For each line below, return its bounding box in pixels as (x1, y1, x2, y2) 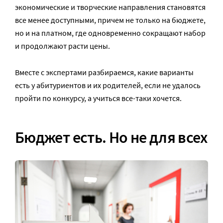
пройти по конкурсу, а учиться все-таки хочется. (15, 93, 182, 103)
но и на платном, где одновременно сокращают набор (15, 27, 206, 38)
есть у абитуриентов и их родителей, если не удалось (15, 80, 201, 90)
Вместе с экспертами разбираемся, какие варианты (15, 67, 194, 77)
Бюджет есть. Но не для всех (15, 127, 208, 148)
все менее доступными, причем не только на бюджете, (15, 14, 206, 25)
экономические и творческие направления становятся (15, 1, 206, 12)
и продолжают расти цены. (15, 40, 110, 51)
